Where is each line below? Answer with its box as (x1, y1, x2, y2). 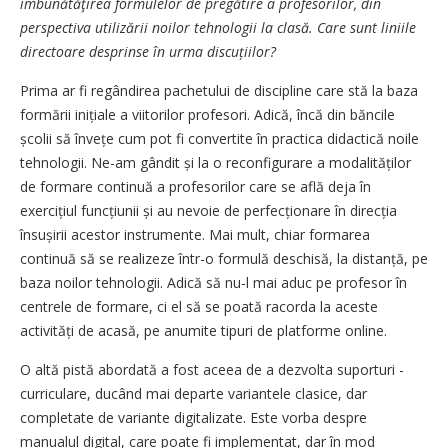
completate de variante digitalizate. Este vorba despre (20, 407, 367, 427)
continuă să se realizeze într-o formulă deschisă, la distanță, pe (20, 248, 428, 268)
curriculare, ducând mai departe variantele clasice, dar (20, 383, 367, 403)
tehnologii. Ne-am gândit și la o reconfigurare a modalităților (20, 152, 411, 172)
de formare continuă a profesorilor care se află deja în (20, 176, 371, 196)
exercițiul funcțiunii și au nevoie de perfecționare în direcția (20, 200, 397, 220)
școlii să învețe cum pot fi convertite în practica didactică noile (20, 128, 419, 148)
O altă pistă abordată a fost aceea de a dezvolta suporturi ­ (20, 359, 404, 379)
